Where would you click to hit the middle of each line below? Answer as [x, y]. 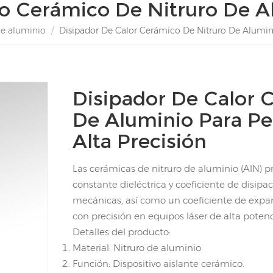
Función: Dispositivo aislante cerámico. [158, 263]
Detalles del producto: [121, 232]
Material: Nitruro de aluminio [136, 247]
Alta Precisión [139, 141]
